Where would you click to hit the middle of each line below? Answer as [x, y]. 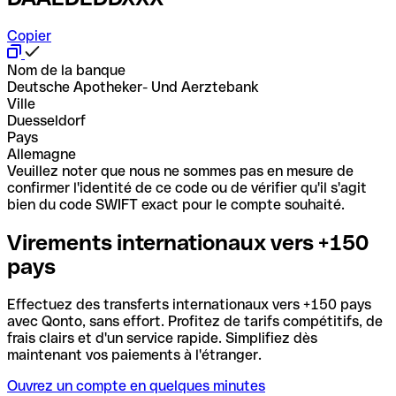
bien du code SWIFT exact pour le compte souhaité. [176, 204]
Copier [29, 35]
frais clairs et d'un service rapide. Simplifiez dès [162, 338]
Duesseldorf [46, 120]
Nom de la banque [66, 70]
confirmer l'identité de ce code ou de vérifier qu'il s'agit [187, 187]
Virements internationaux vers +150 [188, 242]
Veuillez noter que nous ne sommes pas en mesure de [180, 171]
